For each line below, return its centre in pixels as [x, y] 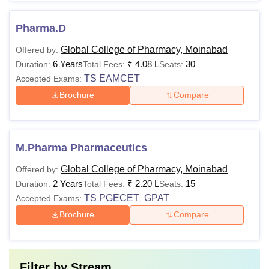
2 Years [68, 183]
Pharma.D [41, 28]
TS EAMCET [112, 78]
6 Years [68, 64]
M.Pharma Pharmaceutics [81, 147]
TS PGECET [112, 198]
